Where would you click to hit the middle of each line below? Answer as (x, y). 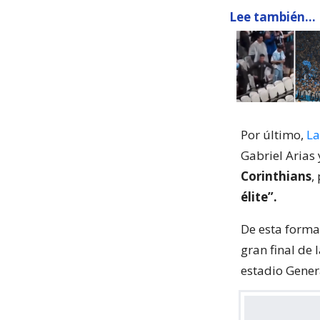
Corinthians (276, 176)
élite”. (259, 197)
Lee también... (272, 17)
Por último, (274, 135)
